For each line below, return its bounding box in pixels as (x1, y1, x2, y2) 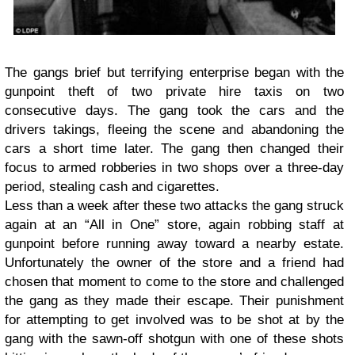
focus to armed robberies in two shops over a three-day (5, 160, 344, 176)
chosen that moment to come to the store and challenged (5, 274, 344, 290)
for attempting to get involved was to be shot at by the (5, 312, 344, 328)
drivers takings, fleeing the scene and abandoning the (5, 122, 344, 138)
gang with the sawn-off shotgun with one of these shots (5, 331, 344, 347)
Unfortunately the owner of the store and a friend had (5, 255, 344, 271)
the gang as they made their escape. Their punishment (5, 293, 344, 309)
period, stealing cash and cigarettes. (5, 179, 219, 195)
